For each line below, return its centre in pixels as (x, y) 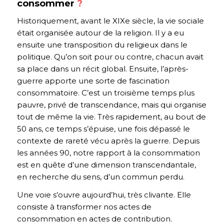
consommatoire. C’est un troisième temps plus (105, 92)
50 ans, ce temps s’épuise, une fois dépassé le (103, 128)
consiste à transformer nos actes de (84, 207)
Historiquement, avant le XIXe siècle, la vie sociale (110, 20)
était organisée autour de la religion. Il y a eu (100, 32)
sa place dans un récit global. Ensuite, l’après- (102, 68)
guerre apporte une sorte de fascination (93, 80)
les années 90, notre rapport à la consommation (108, 152)
